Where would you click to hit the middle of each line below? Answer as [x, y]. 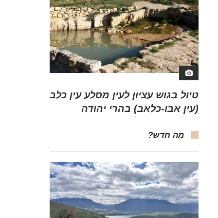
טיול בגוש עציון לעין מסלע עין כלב [124, 95]
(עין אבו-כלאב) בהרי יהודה [140, 108]
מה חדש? [166, 135]
